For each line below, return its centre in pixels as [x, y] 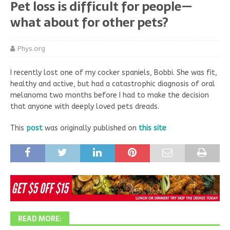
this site [152, 128]
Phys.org [31, 49]
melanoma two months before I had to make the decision [110, 95]
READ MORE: [40, 218]
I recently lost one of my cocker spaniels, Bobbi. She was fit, [114, 73]
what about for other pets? [89, 23]
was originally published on [91, 128]
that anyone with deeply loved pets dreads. [85, 107]
